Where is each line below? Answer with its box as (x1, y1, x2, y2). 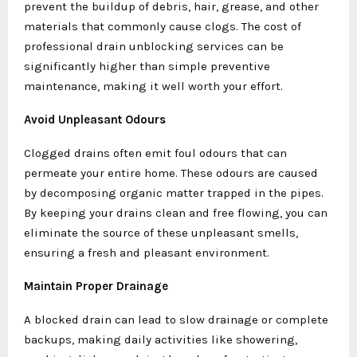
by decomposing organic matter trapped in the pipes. (24, 185, 324, 200)
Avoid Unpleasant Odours (24, 112, 166, 127)
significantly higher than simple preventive (24, 58, 270, 73)
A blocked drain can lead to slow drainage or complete (24, 312, 328, 327)
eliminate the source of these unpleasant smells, (24, 225, 298, 240)
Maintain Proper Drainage (24, 278, 168, 293)
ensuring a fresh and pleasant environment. (24, 245, 269, 260)
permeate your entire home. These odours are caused (24, 165, 318, 180)
